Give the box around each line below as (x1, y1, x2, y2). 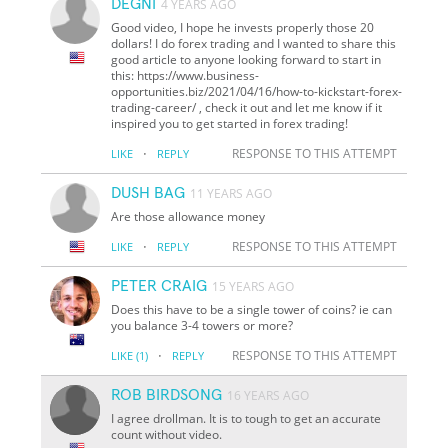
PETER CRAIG (111, 277, 208, 294)
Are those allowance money (111, 207, 266, 225)
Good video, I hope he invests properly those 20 (111, 18, 375, 36)
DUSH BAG (111, 184, 186, 201)
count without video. (111, 425, 223, 443)
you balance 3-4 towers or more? (111, 316, 294, 334)
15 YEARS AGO (212, 277, 295, 295)
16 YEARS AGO (227, 386, 310, 404)
